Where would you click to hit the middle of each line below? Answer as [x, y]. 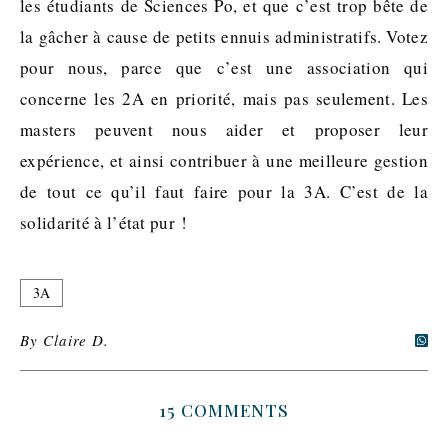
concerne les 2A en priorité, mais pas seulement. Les [224, 98]
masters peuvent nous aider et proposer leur [224, 129]
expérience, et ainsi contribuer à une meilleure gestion [224, 160]
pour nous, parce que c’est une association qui [224, 67]
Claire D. [76, 340]
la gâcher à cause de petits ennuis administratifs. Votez [224, 36]
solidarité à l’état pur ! [104, 222]
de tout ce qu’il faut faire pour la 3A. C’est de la [224, 191]
